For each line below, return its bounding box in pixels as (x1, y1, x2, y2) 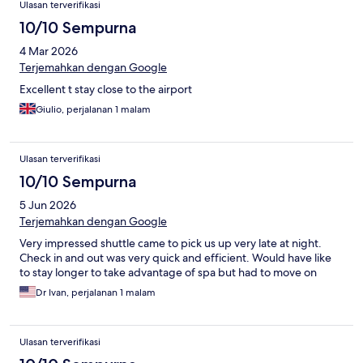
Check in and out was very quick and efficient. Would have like (19, 250, 331, 265)
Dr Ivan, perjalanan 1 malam (36, 285, 156, 299)
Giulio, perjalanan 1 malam (36, 102, 151, 116)
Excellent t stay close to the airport (19, 81, 192, 96)
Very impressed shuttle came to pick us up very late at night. (19, 235, 322, 250)
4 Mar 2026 (19, 43, 78, 58)
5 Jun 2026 (19, 197, 76, 212)
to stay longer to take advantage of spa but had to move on (19, 264, 317, 280)
